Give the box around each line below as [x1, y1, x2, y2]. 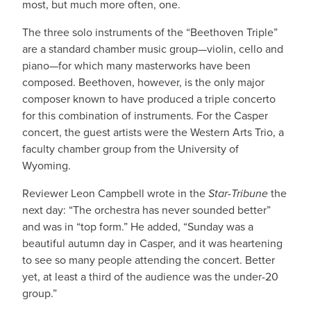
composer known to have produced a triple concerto [22, 91, 276, 107]
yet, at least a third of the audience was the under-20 [22, 269, 278, 285]
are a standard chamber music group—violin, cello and [22, 41, 283, 57]
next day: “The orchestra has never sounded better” [22, 202, 271, 218]
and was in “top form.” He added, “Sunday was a [22, 219, 253, 235]
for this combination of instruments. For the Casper [22, 108, 268, 124]
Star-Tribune [208, 185, 268, 201]
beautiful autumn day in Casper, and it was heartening [22, 235, 283, 251]
